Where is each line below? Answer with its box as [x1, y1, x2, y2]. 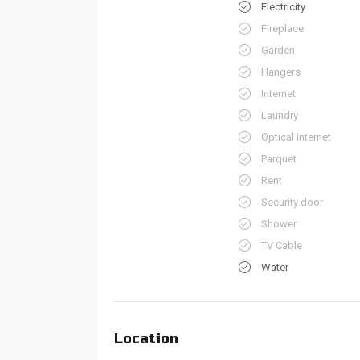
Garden [261, 44, 295, 56]
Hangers [261, 66, 301, 78]
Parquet [261, 153, 297, 165]
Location [114, 330, 178, 347]
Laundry [261, 109, 298, 121]
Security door [261, 196, 323, 208]
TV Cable [261, 239, 302, 252]
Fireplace [261, 22, 304, 35]
